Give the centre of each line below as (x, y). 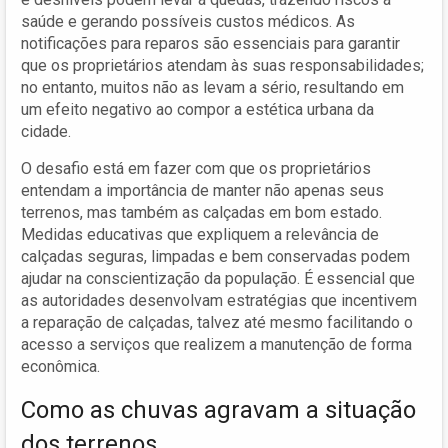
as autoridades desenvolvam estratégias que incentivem (219, 300)
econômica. (60, 366)
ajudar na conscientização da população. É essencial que (218, 278)
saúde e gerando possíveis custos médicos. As (188, 21)
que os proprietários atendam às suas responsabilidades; (222, 65)
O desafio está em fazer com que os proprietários (196, 168)
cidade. (46, 131)
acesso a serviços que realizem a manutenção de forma (216, 344)
